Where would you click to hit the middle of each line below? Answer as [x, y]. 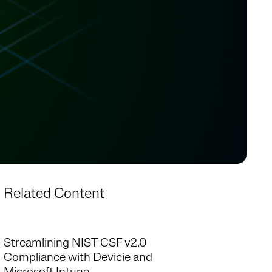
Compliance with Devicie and [78, 258]
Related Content [54, 194]
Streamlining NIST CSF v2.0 [75, 243]
